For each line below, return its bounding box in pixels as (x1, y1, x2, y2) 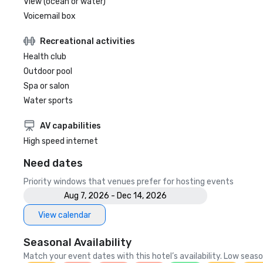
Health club (23, 52, 66, 62)
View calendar (38, 210, 91, 220)
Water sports (23, 96, 73, 106)
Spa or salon (23, 81, 69, 91)
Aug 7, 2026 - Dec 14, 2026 (64, 191, 167, 201)
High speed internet (23, 136, 98, 146)
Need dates (23, 157, 83, 170)
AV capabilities (40, 120, 101, 131)
